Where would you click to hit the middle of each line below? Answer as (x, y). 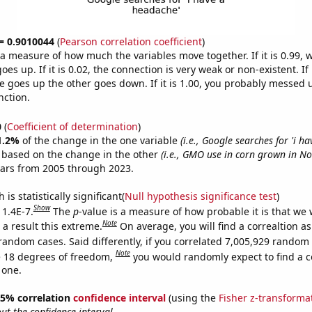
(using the (192, 298)
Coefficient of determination (72, 126)
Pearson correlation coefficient (131, 41)
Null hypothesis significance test (200, 196)
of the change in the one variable (101, 140)
